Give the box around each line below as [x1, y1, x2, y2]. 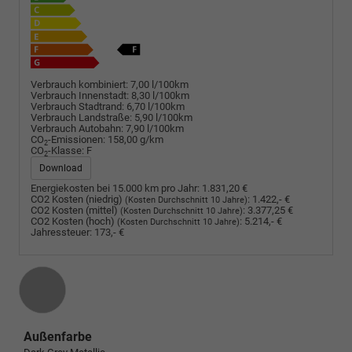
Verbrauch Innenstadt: [31, 90, 129, 102]
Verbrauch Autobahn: [31, 123, 123, 135]
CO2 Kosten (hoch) [31, 214, 117, 227]
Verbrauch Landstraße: [31, 112, 132, 124]
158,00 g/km [108, 134, 163, 146]
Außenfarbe [24, 328, 92, 344]
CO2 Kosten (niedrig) [31, 192, 125, 205]
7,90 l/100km [126, 123, 184, 135]
